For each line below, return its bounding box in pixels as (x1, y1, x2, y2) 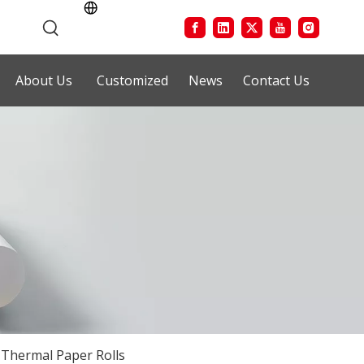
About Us (15, 71, 72, 89)
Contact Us (243, 71, 310, 89)
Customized (97, 71, 168, 89)
